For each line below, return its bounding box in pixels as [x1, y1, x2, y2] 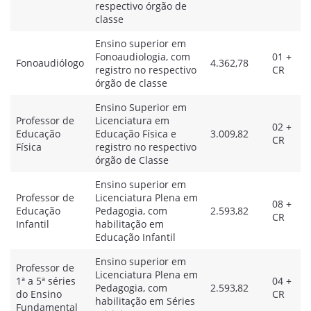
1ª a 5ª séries [16, 274, 76, 287]
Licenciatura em [95, 114, 169, 127]
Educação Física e [95, 127, 176, 140]
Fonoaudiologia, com [95, 50, 190, 63]
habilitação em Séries [95, 294, 195, 308]
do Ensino [16, 287, 62, 301]
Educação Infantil [95, 230, 176, 244]
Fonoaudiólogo [16, 56, 84, 69]
